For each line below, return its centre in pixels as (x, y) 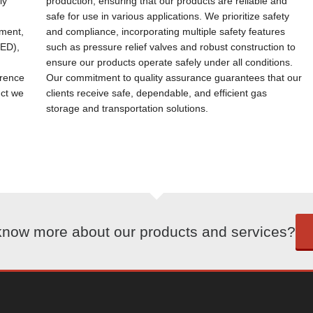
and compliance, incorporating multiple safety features (165, 31)
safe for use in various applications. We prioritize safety (167, 16)
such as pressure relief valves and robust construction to (170, 47)
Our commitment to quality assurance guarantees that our (174, 78)
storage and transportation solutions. (127, 108)
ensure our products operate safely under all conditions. (169, 62)
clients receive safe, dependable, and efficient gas (156, 93)
